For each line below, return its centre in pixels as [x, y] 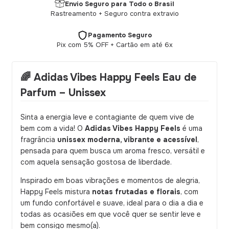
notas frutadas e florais [136, 192]
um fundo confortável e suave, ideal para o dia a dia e [112, 203]
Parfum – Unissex [63, 93]
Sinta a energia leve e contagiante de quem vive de [107, 117]
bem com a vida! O [53, 129]
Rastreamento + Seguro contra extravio [114, 13]
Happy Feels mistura [56, 192]
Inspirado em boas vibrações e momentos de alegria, [110, 181]
